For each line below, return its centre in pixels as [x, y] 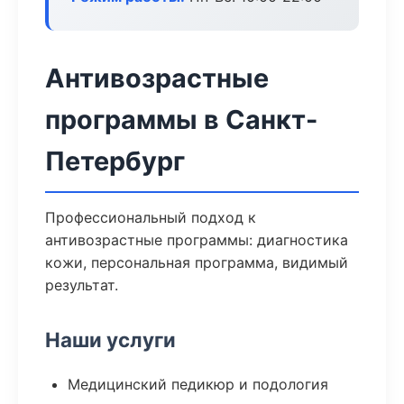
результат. [82, 285]
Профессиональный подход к [151, 217]
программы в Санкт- [182, 119]
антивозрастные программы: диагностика [197, 240]
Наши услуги [110, 340]
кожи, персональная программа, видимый [197, 262]
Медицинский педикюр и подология [198, 384]
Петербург [115, 161]
